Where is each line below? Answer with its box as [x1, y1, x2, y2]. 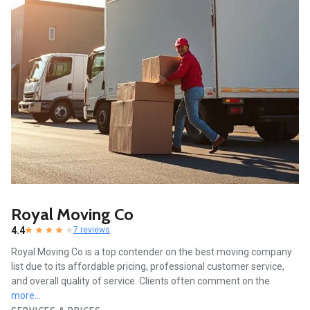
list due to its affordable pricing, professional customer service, [11, 261, 284, 273]
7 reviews [73, 225, 110, 235]
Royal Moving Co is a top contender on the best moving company [11, 246, 292, 258]
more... [11, 290, 41, 302]
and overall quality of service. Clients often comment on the [11, 275, 270, 287]
